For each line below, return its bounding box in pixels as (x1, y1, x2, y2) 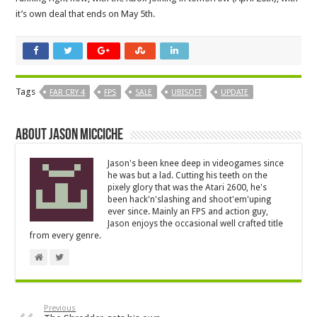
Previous (44, 303, 76, 313)
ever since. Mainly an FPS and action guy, (108, 206, 269, 217)
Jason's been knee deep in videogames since (108, 158, 284, 168)
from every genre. (30, 230, 102, 241)
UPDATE (221, 87, 249, 97)
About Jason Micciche (16, 127, 124, 144)
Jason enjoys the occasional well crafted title (108, 218, 284, 229)
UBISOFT (171, 87, 202, 97)
